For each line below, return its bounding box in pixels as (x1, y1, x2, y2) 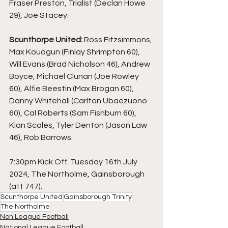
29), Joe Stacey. (9, 11, 69, 19)
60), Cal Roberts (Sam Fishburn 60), (9, 109, 138, 117)
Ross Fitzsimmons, (84, 36, 154, 44)
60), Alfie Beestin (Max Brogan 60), (9, 84, 135, 93)
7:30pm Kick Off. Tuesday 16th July (9, 158, 139, 166)
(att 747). (9, 182, 42, 190)
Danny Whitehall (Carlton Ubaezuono (9, 97, 149, 105)
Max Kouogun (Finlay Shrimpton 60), (9, 48, 141, 56)
